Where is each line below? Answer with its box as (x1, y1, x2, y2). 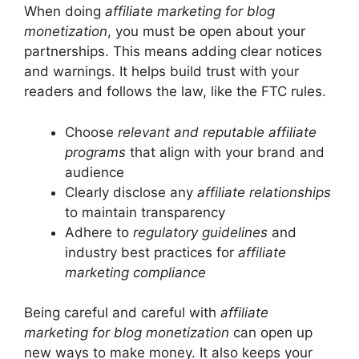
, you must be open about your (107, 23, 305, 40)
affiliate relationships (197, 184, 331, 200)
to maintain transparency (65, 204, 225, 220)
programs (65, 143, 126, 160)
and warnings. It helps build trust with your (24, 63, 299, 80)
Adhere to (65, 224, 133, 240)
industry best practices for (65, 244, 238, 260)
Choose (65, 123, 118, 140)
